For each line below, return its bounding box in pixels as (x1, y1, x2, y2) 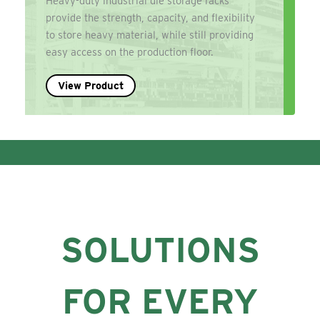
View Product (58, 79, 124, 92)
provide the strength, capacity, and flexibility (46, 11, 256, 24)
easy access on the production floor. (46, 45, 214, 59)
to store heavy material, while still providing (46, 28, 254, 41)
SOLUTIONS (60, 229, 260, 271)
